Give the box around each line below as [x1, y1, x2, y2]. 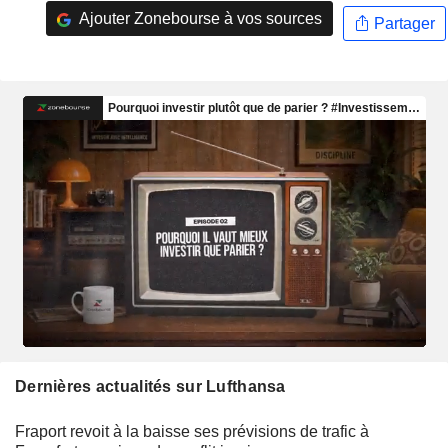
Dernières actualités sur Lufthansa [15, 377, 286, 395]
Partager [369, 14, 435, 32]
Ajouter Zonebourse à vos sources [75, 9, 322, 27]
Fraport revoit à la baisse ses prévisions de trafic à [15, 422, 369, 440]
